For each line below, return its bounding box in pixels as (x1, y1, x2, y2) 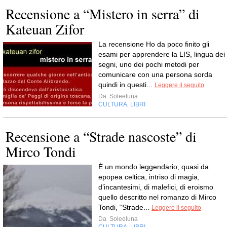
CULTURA (98, 101, 127, 108)
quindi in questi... (98, 81, 155, 89)
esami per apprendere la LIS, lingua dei (98, 50, 225, 58)
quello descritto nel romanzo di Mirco (98, 193, 216, 201)
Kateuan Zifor (6, 19, 84, 39)
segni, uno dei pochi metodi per (98, 60, 199, 68)
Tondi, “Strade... (98, 203, 152, 211)
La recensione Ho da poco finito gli (98, 40, 209, 48)
